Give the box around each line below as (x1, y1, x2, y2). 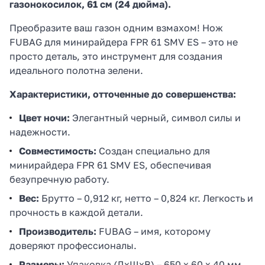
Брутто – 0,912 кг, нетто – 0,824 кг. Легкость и (39, 192, 253, 204)
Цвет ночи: (19, 111, 70, 124)
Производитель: (19, 225, 96, 237)
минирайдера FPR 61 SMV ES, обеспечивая (9, 159, 211, 171)
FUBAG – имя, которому (96, 225, 211, 237)
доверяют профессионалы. (9, 239, 137, 251)
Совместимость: (19, 144, 96, 157)
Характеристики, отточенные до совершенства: (9, 88, 236, 100)
